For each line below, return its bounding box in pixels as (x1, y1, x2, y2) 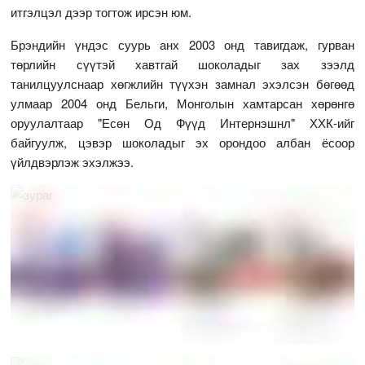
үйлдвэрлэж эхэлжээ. (11, 153, 134, 171)
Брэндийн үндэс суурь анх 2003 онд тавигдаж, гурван (11, 36, 354, 54)
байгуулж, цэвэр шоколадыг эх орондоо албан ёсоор (11, 134, 354, 152)
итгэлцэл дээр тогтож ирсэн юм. (11, 3, 192, 21)
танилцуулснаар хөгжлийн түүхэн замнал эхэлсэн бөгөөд (11, 75, 354, 93)
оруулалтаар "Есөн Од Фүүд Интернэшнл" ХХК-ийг (11, 114, 354, 132)
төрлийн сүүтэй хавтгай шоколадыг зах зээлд (11, 55, 354, 73)
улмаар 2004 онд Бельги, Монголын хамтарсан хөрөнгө (11, 95, 354, 112)
